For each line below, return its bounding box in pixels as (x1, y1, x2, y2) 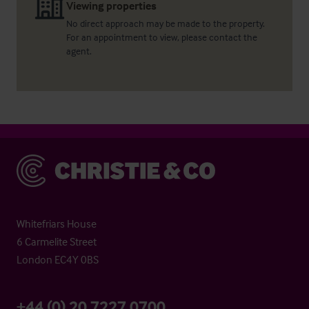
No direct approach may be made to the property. (66, 17, 265, 29)
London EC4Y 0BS (17, 252, 99, 267)
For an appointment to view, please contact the (66, 30, 257, 43)
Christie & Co (16, 154, 73, 169)
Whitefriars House (17, 217, 97, 231)
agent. (66, 44, 92, 57)
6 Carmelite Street (17, 235, 97, 249)
